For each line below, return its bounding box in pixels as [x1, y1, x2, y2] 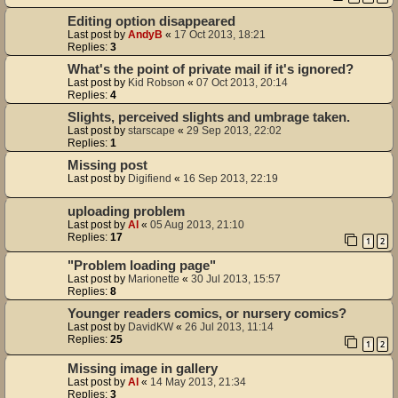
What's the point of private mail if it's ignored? [68, 61, 354, 76]
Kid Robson [128, 76, 185, 89]
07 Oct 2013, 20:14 [196, 76, 288, 89]
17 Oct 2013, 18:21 [174, 28, 266, 41]
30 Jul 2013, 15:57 [191, 273, 281, 286]
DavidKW [128, 321, 173, 334]
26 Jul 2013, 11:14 [185, 321, 274, 334]
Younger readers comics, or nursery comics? [68, 306, 346, 322]
